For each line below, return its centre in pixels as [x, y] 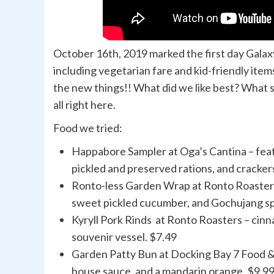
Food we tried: [88, 128]
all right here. [85, 105]
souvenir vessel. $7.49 [124, 237]
